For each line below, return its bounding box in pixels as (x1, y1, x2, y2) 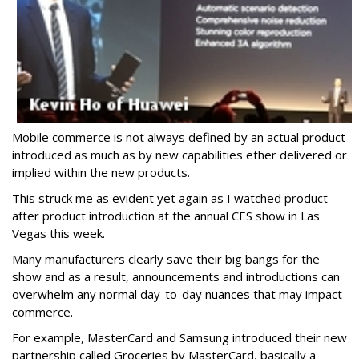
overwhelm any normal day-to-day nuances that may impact (12, 286, 342, 303)
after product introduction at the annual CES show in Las (12, 208, 320, 224)
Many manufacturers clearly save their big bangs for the (12, 251, 320, 268)
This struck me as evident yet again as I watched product (12, 190, 328, 207)
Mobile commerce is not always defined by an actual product (12, 129, 345, 146)
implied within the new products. (12, 164, 190, 181)
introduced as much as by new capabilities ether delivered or (12, 147, 347, 163)
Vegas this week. (12, 225, 105, 242)
